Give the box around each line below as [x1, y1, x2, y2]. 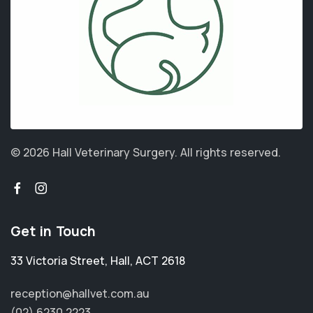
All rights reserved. [180, 145, 281, 161]
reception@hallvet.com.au [10, 286, 150, 302]
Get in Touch [10, 222, 96, 241]
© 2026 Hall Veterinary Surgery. [10, 145, 180, 161]
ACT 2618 [136, 253, 185, 269]
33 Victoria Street [10, 253, 105, 269]
